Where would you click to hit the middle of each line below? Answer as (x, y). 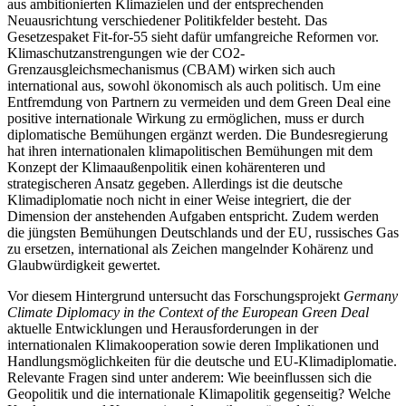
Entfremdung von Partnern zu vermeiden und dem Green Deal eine (199, 101)
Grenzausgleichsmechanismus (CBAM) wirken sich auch (171, 69)
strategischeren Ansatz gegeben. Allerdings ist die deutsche (175, 183)
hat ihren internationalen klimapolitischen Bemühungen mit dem (190, 150)
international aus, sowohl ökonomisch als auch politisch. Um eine (194, 85)
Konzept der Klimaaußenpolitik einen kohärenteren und (166, 167)
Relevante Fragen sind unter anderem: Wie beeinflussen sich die (189, 377)
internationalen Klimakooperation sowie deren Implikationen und (193, 344)
